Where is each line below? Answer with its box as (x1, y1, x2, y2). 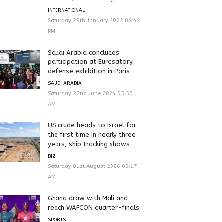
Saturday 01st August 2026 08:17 (47, 163, 137, 169)
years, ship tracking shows (47, 140, 130, 148)
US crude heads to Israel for (47, 121, 136, 129)
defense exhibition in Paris (47, 67, 130, 75)
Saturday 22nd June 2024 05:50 (47, 90, 133, 97)
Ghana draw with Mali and (47, 194, 128, 202)
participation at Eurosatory (47, 57, 133, 65)
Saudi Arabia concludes (47, 48, 119, 56)
